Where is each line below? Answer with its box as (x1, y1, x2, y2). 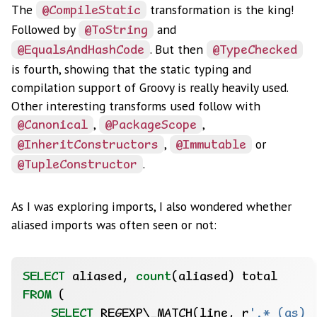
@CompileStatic (42, 4, 141, 18)
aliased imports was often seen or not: (11, 216, 217, 233)
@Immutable (175, 138, 246, 153)
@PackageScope (105, 118, 197, 133)
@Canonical (17, 118, 88, 133)
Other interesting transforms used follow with (11, 97, 260, 114)
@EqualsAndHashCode (17, 43, 144, 58)
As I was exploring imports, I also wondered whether (11, 197, 292, 214)
